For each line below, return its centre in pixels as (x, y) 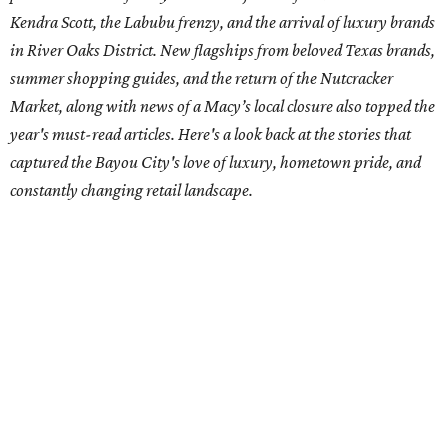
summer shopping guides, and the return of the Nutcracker (201, 78)
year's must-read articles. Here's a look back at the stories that (210, 134)
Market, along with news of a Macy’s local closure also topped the (222, 106)
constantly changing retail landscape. (131, 190)
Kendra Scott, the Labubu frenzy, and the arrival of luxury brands (222, 22)
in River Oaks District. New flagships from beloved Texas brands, (222, 50)
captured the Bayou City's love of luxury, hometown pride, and (215, 162)
